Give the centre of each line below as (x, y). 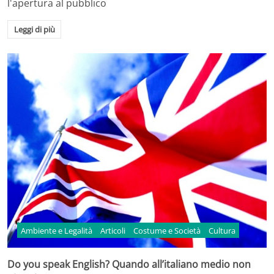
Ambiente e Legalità (57, 230)
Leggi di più (34, 29)
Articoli (113, 230)
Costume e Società (167, 230)
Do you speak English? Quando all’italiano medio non (129, 264)
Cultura (222, 230)
